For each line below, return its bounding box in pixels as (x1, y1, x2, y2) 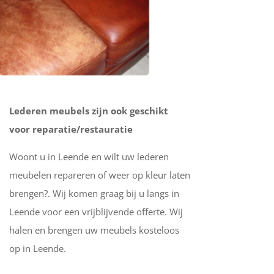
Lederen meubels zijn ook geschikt (9, 104, 168, 117)
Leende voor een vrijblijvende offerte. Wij (9, 205, 183, 218)
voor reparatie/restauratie (9, 122, 133, 135)
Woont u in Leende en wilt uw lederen (9, 150, 169, 163)
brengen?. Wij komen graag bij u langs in (9, 187, 179, 199)
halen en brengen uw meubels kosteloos (9, 223, 179, 236)
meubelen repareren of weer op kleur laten (9, 168, 190, 181)
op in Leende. (9, 242, 66, 254)
